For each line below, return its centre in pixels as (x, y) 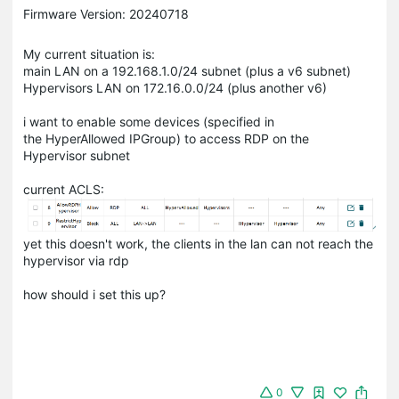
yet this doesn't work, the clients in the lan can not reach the (198, 243)
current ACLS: (64, 189)
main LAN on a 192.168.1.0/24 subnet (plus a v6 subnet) (187, 70)
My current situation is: (89, 53)
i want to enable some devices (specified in (149, 121)
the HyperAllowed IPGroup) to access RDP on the (166, 138)
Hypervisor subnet (77, 155)
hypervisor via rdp (76, 260)
